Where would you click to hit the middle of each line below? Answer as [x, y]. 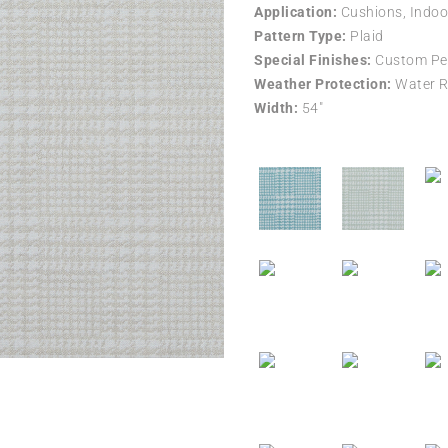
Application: [295, 11]
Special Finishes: [313, 59]
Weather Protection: [323, 83]
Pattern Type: [300, 35]
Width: [276, 107]
